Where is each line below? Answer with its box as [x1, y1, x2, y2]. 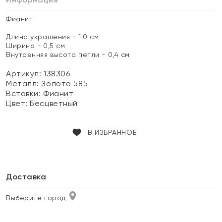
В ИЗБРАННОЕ [87, 128, 137, 136]
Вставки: [6, 89, 44, 98]
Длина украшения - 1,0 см [6, 33, 99, 41]
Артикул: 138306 [6, 69, 70, 78]
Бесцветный [30, 99, 78, 108]
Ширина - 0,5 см [6, 42, 65, 50]
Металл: [6, 79, 42, 88]
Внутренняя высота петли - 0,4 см [6, 51, 130, 58]
